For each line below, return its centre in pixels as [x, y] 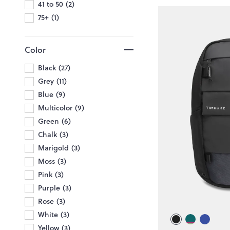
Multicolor [55, 108]
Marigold [53, 148]
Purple [49, 188]
